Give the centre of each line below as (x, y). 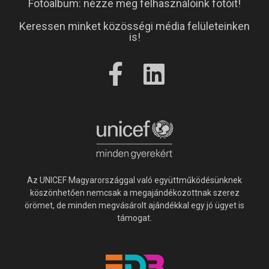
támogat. (134, 218)
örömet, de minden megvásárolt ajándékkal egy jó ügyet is (134, 206)
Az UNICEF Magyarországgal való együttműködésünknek (134, 180)
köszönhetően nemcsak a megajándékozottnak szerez (134, 193)
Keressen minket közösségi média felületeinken (134, 26)
